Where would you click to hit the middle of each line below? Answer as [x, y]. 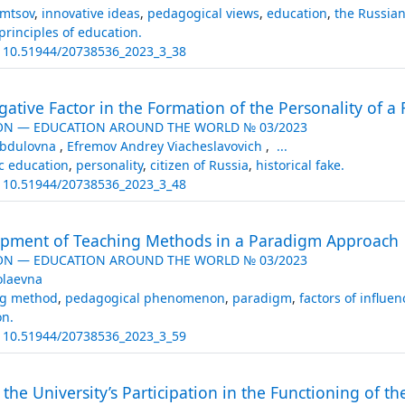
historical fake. [300, 165]
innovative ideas [90, 13]
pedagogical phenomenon [145, 297]
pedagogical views [203, 13]
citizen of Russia [199, 165]
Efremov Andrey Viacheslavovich [166, 146]
